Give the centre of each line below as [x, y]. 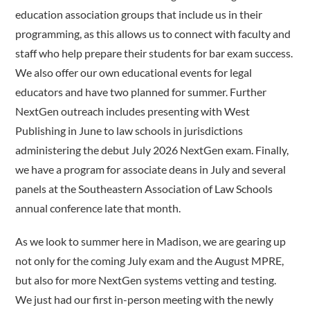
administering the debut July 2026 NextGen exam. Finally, [152, 149]
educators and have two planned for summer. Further [141, 91]
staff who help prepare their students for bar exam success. [154, 53]
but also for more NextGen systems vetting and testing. [146, 280]
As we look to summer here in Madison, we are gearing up [151, 241]
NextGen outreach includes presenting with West [133, 111]
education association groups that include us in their [139, 14]
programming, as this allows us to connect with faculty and [153, 33]
